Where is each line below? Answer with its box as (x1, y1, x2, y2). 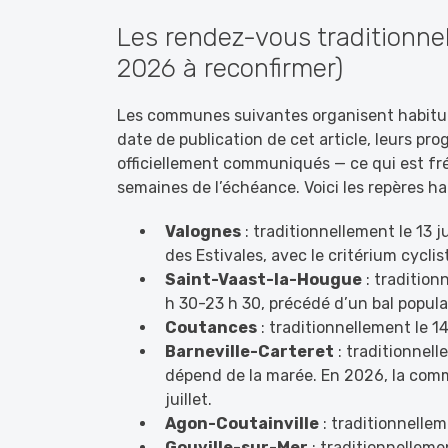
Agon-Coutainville (165, 414, 319, 433)
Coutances (165, 318, 257, 337)
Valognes (165, 222, 241, 241)
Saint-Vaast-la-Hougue (165, 270, 362, 289)
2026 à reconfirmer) (117, 53, 343, 84)
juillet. (165, 390, 212, 409)
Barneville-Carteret (165, 342, 334, 361)
